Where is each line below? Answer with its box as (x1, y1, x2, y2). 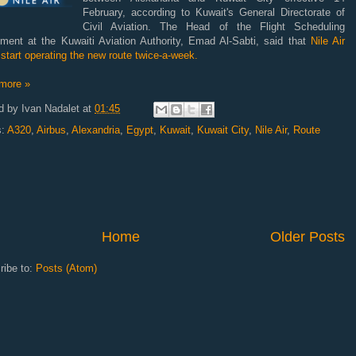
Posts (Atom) (36, 261, 97, 274)
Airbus (37, 123, 66, 136)
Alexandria (72, 123, 120, 136)
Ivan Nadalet (21, 102, 79, 114)
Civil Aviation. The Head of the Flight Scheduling (83, 20, 345, 33)
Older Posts (270, 228, 345, 245)
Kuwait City (197, 123, 249, 136)
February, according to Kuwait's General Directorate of (83, 6, 345, 18)
